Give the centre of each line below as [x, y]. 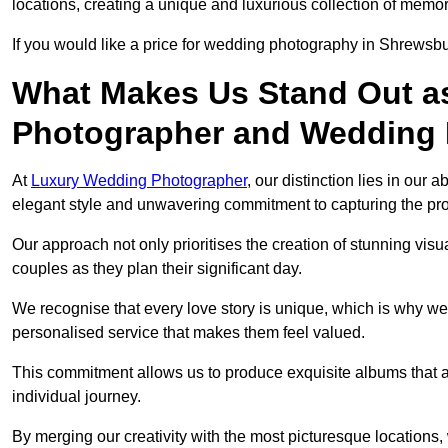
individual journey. [76, 397]
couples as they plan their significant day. [157, 269]
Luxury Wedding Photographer [139, 181]
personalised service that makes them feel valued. [188, 333]
